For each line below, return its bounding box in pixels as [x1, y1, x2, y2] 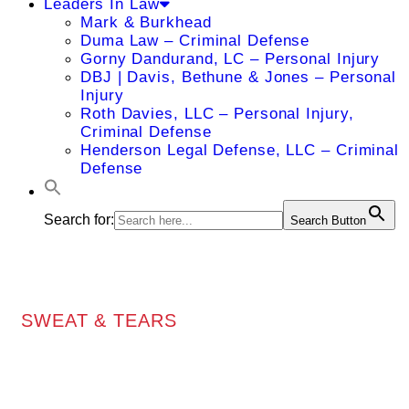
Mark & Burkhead [80, 14, 212, 31]
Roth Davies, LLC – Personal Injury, [80, 105, 354, 122]
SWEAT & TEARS [21, 309, 177, 330]
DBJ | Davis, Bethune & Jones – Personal [80, 68, 397, 86]
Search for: [44, 212, 114, 227]
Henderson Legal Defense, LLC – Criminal [80, 142, 400, 159]
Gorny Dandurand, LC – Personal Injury [80, 50, 381, 68]
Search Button [290, 214, 366, 227]
